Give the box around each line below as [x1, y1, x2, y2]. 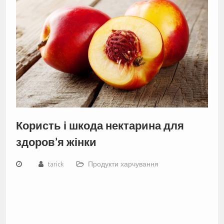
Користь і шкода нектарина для [15, 118, 184, 132]
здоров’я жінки [15, 135, 96, 148]
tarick [47, 159, 64, 168]
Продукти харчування [87, 159, 158, 168]
